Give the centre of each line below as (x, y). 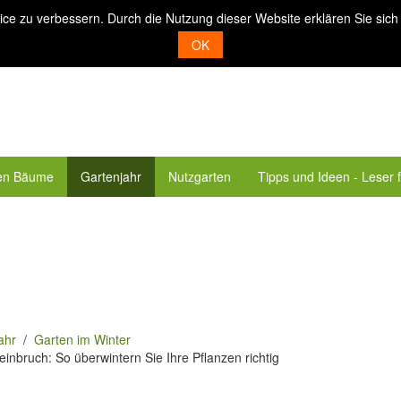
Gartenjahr (111, 176)
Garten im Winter (82, 339)
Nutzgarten (200, 176)
